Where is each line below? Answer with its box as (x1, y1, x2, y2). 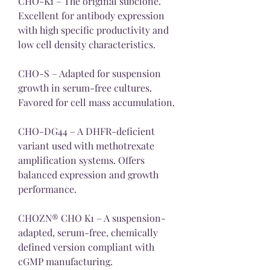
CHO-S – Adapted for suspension (18, 66, 161, 80)
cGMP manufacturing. (18, 254, 113, 268)
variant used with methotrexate (18, 139, 154, 152)
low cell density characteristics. (18, 37, 155, 51)
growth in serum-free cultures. (18, 81, 152, 94)
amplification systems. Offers (18, 153, 145, 166)
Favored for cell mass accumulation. (18, 95, 175, 108)
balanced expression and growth (18, 168, 159, 181)
